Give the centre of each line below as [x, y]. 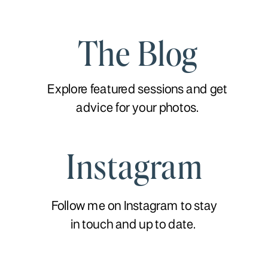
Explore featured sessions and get [138, 90]
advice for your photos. [137, 109]
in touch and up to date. [134, 225]
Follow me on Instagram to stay [135, 207]
